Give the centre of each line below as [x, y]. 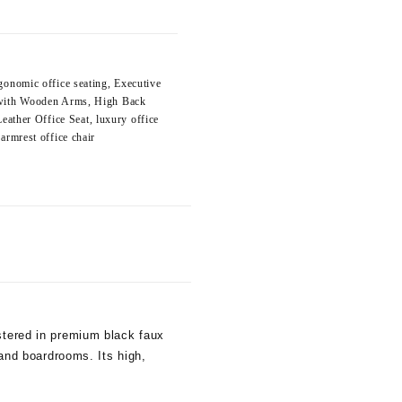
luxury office [127, 119]
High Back [120, 101]
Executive [138, 83]
